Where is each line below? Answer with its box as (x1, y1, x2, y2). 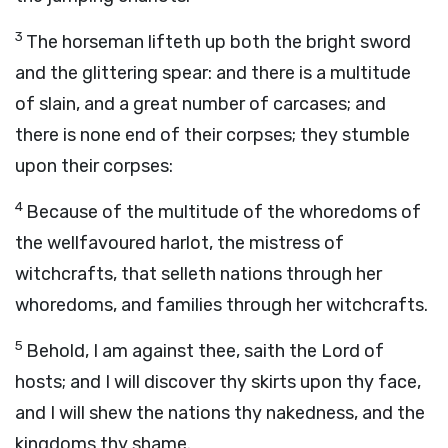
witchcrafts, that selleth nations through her (15, 263, 382, 285)
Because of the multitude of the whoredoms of (26, 201, 421, 223)
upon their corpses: (15, 155, 173, 177)
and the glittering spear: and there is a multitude (15, 62, 411, 84)
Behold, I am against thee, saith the (26, 340, 321, 362)
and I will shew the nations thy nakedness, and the (15, 402, 425, 424)
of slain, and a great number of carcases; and (15, 93, 386, 115)
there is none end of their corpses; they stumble (15, 124, 410, 146)
